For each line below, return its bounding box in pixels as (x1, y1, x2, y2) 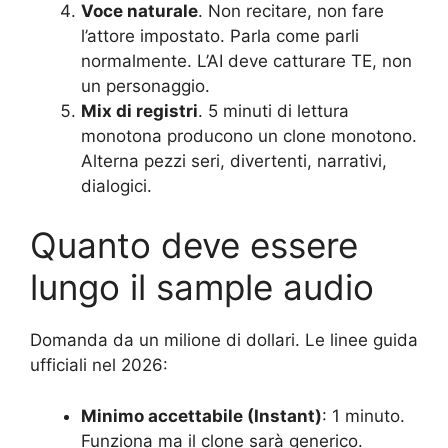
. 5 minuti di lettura (198, 100, 349, 121)
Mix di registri (81, 100, 198, 121)
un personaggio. (81, 75, 210, 96)
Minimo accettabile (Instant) (81, 405, 322, 426)
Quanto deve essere (30, 224, 358, 267)
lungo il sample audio (30, 266, 374, 309)
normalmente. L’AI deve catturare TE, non (81, 50, 412, 71)
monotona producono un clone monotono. (81, 125, 417, 146)
